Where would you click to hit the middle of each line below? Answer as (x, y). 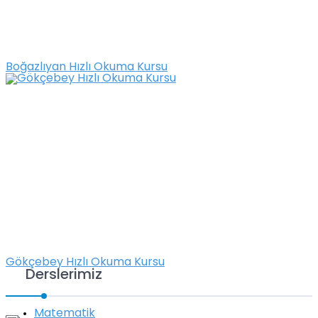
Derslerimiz (64, 276)
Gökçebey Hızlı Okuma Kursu (85, 263)
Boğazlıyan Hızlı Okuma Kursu (87, 68)
